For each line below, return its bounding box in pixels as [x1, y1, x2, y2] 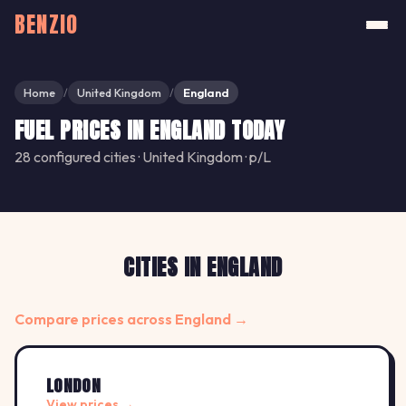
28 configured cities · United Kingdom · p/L [14, 148, 271, 167]
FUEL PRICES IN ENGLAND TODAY [14, 114, 285, 148]
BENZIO [14, 8, 79, 41]
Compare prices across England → [14, 310, 248, 329]
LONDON [46, 373, 101, 399]
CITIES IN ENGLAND [123, 251, 283, 285]
